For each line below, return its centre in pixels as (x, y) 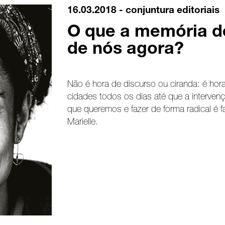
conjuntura (150, 11)
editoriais (198, 11)
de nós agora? (125, 50)
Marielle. (82, 123)
